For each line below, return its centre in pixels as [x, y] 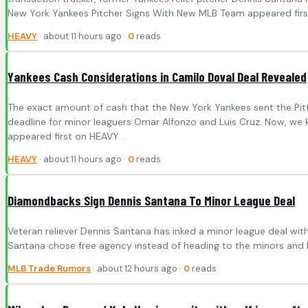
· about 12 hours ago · [137, 269]
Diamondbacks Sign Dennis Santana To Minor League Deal [151, 201]
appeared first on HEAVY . [66, 136]
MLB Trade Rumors [49, 269]
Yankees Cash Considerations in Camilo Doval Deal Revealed [157, 77]
